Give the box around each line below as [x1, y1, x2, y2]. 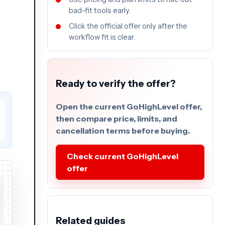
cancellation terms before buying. [56, 125, 190, 136]
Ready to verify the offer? [56, 78, 176, 90]
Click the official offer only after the [69, 22, 187, 31]
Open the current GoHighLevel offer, [56, 101, 202, 111]
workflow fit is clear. [69, 33, 135, 42]
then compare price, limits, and [56, 113, 177, 124]
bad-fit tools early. [69, 6, 131, 16]
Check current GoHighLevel [67, 151, 178, 161]
